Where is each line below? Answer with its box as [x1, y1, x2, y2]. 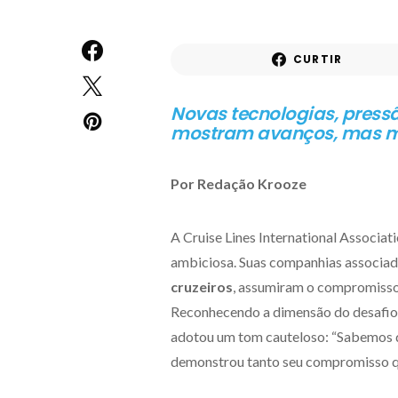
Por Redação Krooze [171, 175, 306, 192]
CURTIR [292, 52, 343, 67]
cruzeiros [171, 278, 233, 295]
